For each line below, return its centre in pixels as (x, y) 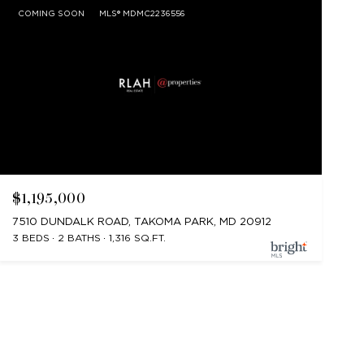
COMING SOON (51, 13)
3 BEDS (30, 238)
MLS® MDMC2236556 (142, 13)
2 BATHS (79, 238)
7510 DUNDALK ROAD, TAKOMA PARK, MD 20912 (141, 222)
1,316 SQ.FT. (137, 238)
